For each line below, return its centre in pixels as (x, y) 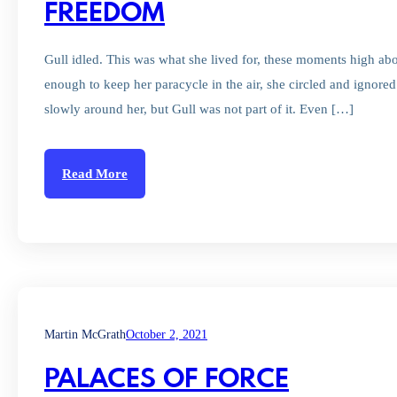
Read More (95, 174)
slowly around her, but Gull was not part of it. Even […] (199, 109)
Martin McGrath (85, 335)
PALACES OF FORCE (167, 380)
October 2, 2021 (167, 335)
